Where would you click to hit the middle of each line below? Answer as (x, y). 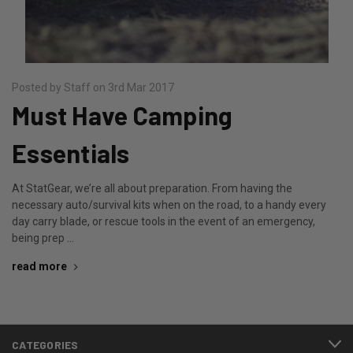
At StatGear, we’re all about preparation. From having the (152, 188)
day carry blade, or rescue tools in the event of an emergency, (163, 221)
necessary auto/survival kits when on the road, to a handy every (169, 204)
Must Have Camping (123, 115)
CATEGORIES (45, 344)
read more (39, 266)
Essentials (71, 152)
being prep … (43, 238)
